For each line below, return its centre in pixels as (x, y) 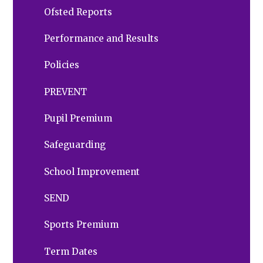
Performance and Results (102, 38)
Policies (62, 65)
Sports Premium (82, 225)
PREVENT (66, 92)
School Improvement (92, 171)
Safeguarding (75, 145)
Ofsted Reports (78, 12)
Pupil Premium (78, 119)
